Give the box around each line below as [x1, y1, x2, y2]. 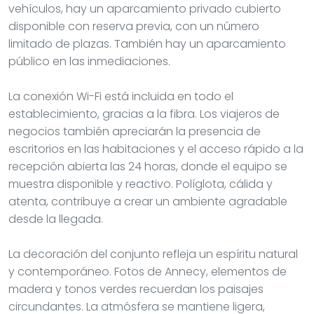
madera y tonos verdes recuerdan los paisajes [8, 280, 264, 297]
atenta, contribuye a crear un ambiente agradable [8, 193, 287, 210]
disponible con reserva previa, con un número [8, 18, 259, 34]
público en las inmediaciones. [8, 53, 170, 69]
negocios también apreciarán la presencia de [8, 123, 261, 139]
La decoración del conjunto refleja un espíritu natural [8, 245, 298, 262]
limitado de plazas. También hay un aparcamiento [8, 35, 286, 52]
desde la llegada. [8, 210, 103, 227]
